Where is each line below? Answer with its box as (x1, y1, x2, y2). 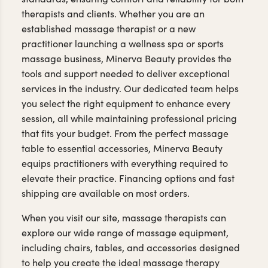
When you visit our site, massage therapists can (22, 211, 226, 224)
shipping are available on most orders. (22, 186, 190, 199)
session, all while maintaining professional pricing (22, 111, 237, 124)
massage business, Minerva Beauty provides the (22, 51, 232, 65)
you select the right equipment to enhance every (22, 96, 230, 109)
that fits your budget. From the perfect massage (22, 126, 229, 139)
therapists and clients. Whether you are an (22, 7, 205, 20)
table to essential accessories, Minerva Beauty (22, 141, 223, 154)
